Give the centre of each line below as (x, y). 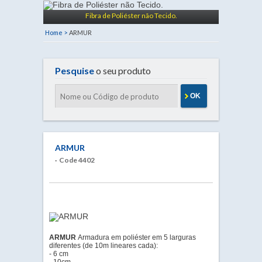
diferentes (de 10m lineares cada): (104, 246)
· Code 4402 (75, 160)
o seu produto (123, 70)
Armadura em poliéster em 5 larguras (137, 237)
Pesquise (75, 70)
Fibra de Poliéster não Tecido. (131, 15)
